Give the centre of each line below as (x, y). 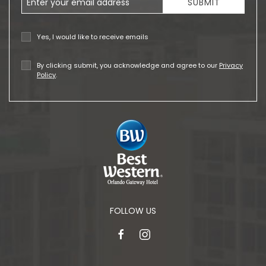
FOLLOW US (133, 211)
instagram (160, 234)
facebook (134, 234)
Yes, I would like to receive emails (93, 37)
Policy (46, 75)
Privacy (231, 65)
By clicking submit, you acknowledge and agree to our (128, 65)
